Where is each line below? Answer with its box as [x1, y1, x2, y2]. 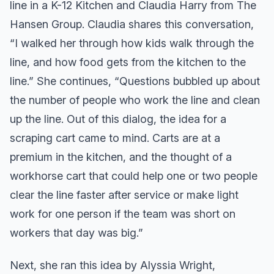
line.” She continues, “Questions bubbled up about [10, 74, 260, 87]
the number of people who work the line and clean [10, 93, 260, 106]
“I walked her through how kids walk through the [10, 36, 254, 50]
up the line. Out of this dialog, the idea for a [10, 112, 226, 125]
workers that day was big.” [10, 226, 143, 239]
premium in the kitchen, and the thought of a [10, 150, 232, 163]
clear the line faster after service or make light [10, 188, 239, 201]
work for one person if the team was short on [10, 207, 235, 220]
